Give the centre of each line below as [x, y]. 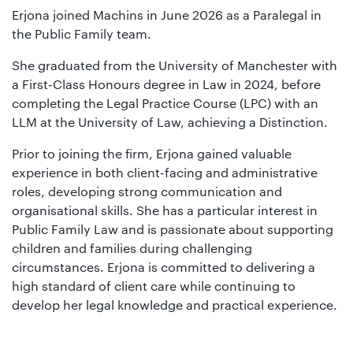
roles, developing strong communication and [147, 191]
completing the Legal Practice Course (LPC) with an [165, 102]
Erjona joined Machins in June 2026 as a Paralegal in [167, 14]
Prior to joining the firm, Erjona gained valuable [152, 153]
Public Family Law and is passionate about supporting [173, 229]
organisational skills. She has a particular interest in [165, 210]
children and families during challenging [132, 247]
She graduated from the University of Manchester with [175, 65]
